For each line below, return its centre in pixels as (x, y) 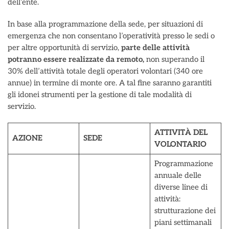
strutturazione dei (185, 211)
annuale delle (178, 175)
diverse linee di (181, 187)
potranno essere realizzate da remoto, (76, 59)
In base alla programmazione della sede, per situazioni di (105, 24)
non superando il (174, 59)
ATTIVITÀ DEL (181, 132)
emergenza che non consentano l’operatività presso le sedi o (111, 36)
